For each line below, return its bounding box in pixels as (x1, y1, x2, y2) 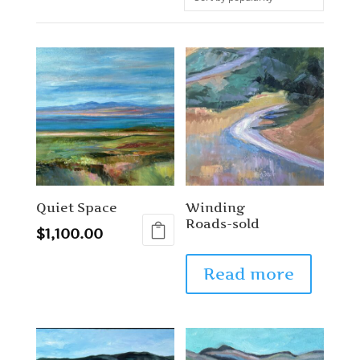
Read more (203, 264, 295, 284)
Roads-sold (186, 215, 260, 232)
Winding (186, 199, 246, 216)
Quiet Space (35, 199, 117, 216)
